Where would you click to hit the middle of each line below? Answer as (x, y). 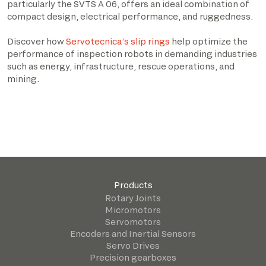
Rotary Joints (133, 198)
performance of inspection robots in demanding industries (132, 53)
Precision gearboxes (133, 257)
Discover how (37, 41)
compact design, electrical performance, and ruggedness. (130, 16)
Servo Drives (133, 245)
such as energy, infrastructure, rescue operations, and (121, 66)
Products (133, 185)
